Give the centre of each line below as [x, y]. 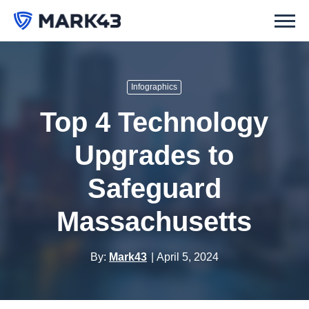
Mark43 [128, 257]
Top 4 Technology [154, 122]
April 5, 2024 [187, 257]
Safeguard [154, 188]
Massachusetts [154, 221]
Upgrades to [154, 155]
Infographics [154, 87]
